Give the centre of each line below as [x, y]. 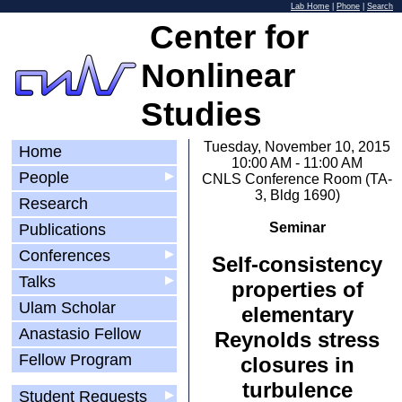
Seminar [297, 227]
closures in [297, 365]
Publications [62, 230]
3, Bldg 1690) [297, 195]
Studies [201, 114]
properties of [297, 289]
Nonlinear [218, 75]
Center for [225, 37]
